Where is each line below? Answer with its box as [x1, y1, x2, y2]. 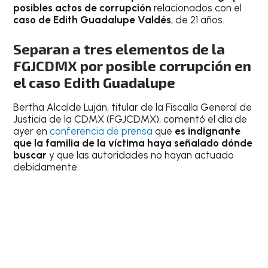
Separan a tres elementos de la [13, 40, 226, 58]
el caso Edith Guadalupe [13, 74, 176, 92]
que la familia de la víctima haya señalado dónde [13, 137, 253, 150]
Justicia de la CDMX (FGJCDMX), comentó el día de [13, 113, 248, 126]
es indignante [175, 125, 241, 138]
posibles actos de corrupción [13, 1, 152, 14]
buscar [13, 149, 47, 162]
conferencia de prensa [50, 125, 153, 138]
